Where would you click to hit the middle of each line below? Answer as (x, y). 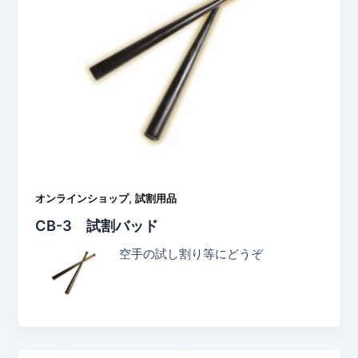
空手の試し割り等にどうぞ (195, 255)
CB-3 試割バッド (97, 226)
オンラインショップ (82, 198)
